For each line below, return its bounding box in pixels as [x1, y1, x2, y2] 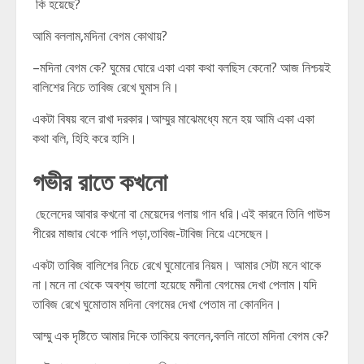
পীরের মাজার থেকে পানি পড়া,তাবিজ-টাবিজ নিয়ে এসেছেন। [32, 224, 271, 242]
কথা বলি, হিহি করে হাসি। [32, 129, 137, 147]
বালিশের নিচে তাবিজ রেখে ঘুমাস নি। [32, 78, 180, 96]
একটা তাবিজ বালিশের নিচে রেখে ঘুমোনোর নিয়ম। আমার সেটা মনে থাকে [32, 256, 321, 274]
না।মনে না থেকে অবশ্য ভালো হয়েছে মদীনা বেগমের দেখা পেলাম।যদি [32, 275, 317, 293]
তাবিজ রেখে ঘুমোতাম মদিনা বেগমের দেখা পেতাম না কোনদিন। [32, 295, 282, 313]
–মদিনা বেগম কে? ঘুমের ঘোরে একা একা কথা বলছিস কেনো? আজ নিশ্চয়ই [32, 58, 331, 76]
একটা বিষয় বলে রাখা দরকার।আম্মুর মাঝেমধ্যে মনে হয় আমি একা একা [32, 110, 314, 128]
